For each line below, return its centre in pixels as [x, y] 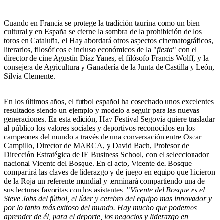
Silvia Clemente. [29, 76]
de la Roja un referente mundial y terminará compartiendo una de [104, 181]
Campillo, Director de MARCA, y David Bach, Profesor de [96, 146]
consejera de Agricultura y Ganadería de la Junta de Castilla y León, [109, 67]
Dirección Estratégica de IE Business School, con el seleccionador [106, 154]
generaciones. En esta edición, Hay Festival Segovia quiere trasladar [109, 119]
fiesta [165, 49]
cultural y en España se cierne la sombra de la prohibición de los [103, 32]
